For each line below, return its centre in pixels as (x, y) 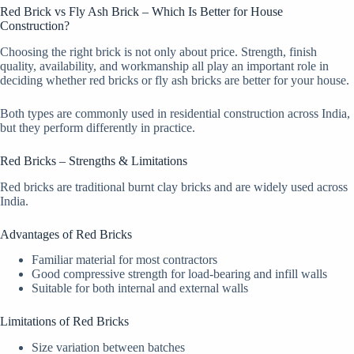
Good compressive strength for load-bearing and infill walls (179, 274)
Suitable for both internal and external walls (140, 288)
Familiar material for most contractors (124, 260)
